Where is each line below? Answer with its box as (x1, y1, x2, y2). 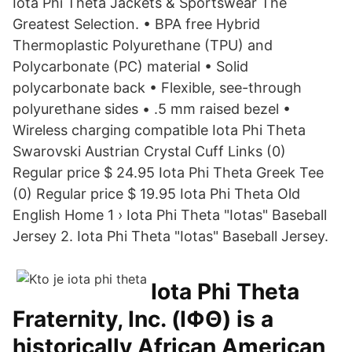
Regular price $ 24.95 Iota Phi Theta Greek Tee (13, 164, 324, 181)
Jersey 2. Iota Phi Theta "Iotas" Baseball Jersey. (13, 228, 328, 244)
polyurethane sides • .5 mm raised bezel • (13, 101, 291, 117)
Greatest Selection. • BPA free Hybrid (13, 16, 260, 32)
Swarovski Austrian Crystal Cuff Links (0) (13, 143, 286, 159)
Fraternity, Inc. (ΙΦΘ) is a (13, 306, 273, 332)
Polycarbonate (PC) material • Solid (13, 58, 248, 75)
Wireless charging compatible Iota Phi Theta (13, 122, 306, 138)
